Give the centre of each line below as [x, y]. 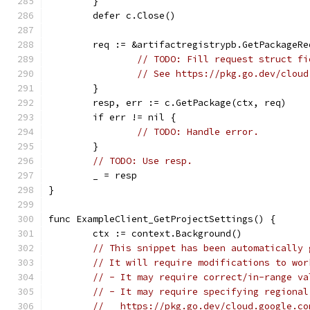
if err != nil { [134, 117]
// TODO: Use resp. [143, 161]
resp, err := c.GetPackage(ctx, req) [190, 103]
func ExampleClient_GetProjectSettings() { [162, 219]
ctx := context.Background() [167, 234]
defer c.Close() [134, 16]
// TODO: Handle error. [198, 132]
